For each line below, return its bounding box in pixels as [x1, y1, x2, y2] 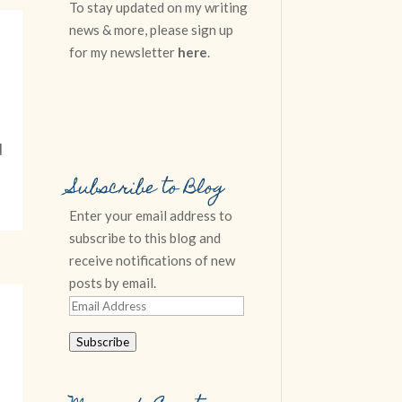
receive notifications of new [69, 252, 236, 269]
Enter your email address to [69, 207, 233, 224]
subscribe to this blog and [69, 230, 222, 247]
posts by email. [69, 275, 157, 292]
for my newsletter [69, 44, 179, 60]
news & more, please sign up [69, 22, 234, 38]
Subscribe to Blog [69, 172, 225, 207]
